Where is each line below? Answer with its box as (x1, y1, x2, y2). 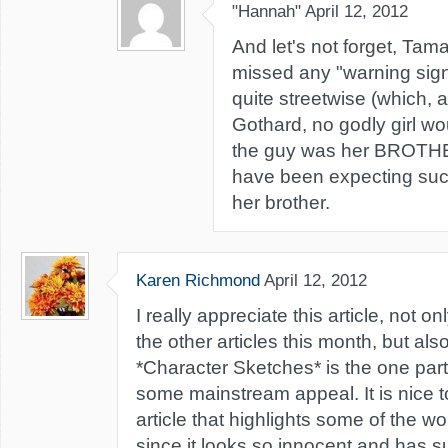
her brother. (232, 192, 330, 213)
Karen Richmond (136, 271, 260, 290)
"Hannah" (232, 2, 301, 21)
